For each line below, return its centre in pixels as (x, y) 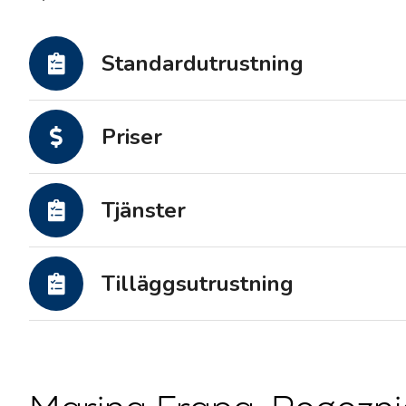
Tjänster (144, 210)
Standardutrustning (203, 63)
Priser (132, 137)
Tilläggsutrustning (198, 284)
